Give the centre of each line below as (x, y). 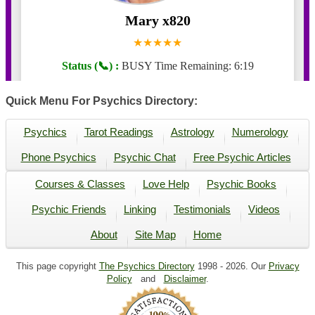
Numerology (260, 132)
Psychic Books (242, 184)
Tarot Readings (118, 132)
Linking (140, 210)
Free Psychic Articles (242, 157)
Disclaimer (185, 279)
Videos (264, 210)
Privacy (284, 266)
